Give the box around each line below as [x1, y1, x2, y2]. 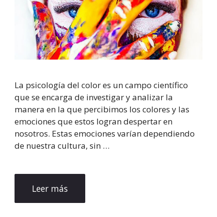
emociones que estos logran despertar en [15, 116, 172, 127]
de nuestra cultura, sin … [15, 140, 109, 152]
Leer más [32, 182, 68, 194]
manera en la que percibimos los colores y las [15, 104, 189, 115]
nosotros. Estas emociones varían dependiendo [15, 128, 195, 139]
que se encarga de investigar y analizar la [15, 92, 173, 103]
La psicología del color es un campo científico [15, 79, 188, 91]
